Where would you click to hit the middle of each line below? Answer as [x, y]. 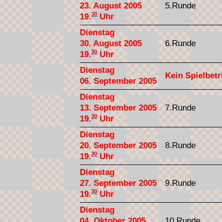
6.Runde [180, 43]
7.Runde [180, 108]
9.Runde [180, 183]
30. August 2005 [111, 43]
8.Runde [180, 145]
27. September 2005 [118, 183]
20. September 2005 [118, 145]
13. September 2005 [118, 108]
